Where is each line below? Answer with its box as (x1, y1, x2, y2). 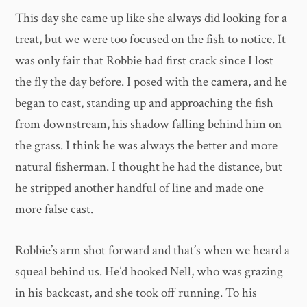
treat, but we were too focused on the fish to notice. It (15, 31, 286, 49)
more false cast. (15, 201, 94, 219)
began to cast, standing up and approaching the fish (15, 95, 274, 112)
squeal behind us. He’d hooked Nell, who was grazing (15, 262, 284, 280)
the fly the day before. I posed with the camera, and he (15, 73, 288, 91)
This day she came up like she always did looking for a (15, 10, 288, 27)
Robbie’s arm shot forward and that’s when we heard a (15, 241, 291, 259)
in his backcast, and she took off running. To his (15, 284, 258, 302)
